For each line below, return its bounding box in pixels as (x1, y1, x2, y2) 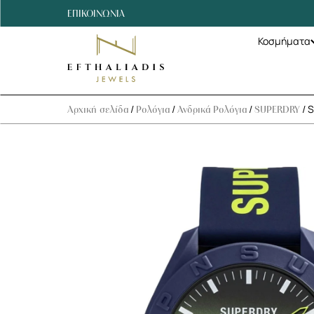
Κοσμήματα (257, 34, 310, 48)
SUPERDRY (254, 102, 301, 116)
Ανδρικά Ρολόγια (177, 102, 247, 116)
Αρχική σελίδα (67, 102, 129, 116)
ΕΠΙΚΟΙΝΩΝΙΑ (67, 8, 125, 20)
